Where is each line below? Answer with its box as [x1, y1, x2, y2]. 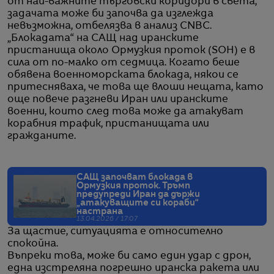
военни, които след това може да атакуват [7, 106, 243, 117]
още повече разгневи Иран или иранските [7, 94, 228, 105]
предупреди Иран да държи [76, 190, 200, 199]
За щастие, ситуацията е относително [7, 226, 223, 237]
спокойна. [7, 239, 58, 249]
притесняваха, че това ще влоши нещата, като [7, 82, 264, 92]
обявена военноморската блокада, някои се [7, 70, 239, 80]
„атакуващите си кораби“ [76, 198, 199, 207]
